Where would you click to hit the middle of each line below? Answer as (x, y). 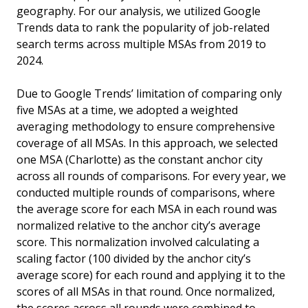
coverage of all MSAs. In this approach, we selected (147, 143)
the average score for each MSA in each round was (147, 209)
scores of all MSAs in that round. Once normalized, (146, 292)
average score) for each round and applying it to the (151, 275)
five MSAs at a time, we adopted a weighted (127, 110)
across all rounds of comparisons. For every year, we (151, 176)
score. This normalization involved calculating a (138, 242)
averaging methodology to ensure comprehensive (146, 127)
